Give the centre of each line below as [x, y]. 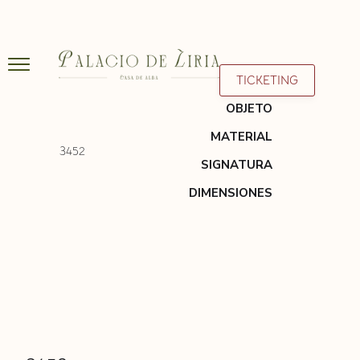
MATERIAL [241, 137]
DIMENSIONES [231, 193]
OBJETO [249, 108]
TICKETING [267, 80]
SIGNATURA [237, 165]
